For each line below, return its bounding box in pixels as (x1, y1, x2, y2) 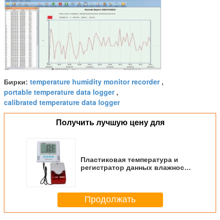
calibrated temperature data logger (4, 97, 120, 107)
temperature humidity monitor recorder (30, 76, 160, 86)
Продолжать (84, 194, 136, 205)
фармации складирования (81, 179, 173, 187)
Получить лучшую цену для (55, 118, 165, 127)
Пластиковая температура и (81, 155, 178, 164)
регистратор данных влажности (81, 163, 192, 171)
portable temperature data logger (4, 86, 114, 97)
